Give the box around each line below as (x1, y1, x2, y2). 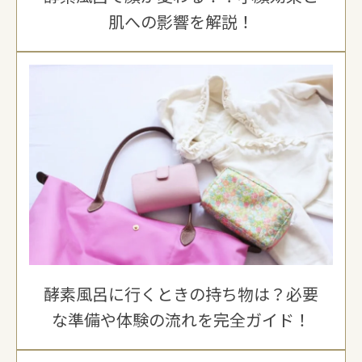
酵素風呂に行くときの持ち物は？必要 (44, 281, 318, 305)
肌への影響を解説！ (108, 10, 254, 34)
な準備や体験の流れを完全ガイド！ (52, 307, 310, 331)
